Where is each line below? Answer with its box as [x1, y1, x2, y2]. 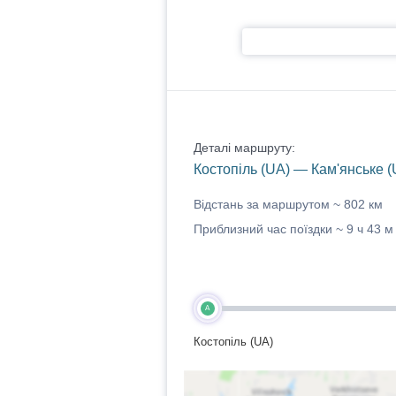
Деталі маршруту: [193, 141, 295, 155]
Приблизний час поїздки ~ [193, 222, 346, 236]
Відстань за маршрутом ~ [193, 197, 344, 211]
